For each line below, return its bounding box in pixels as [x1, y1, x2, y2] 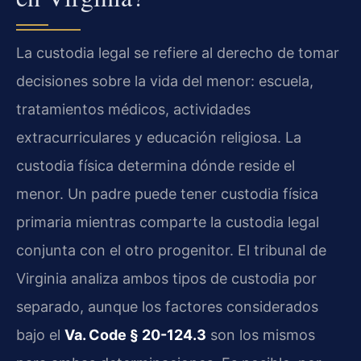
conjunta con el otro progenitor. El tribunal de [16, 241, 326, 259]
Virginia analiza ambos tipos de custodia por [16, 269, 317, 287]
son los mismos [206, 326, 315, 343]
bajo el [16, 326, 64, 343]
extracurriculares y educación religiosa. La [16, 128, 301, 146]
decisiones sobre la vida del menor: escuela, [16, 72, 313, 89]
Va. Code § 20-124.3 [64, 326, 206, 343]
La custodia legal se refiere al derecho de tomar [16, 44, 339, 61]
